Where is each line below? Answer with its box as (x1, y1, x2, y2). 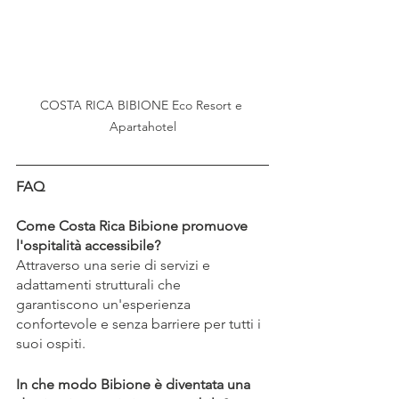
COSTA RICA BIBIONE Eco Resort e (39, 96, 246, 113)
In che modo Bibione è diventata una (16, 375, 254, 393)
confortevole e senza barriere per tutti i (16, 314, 265, 332)
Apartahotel (109, 118, 176, 134)
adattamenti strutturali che (16, 275, 184, 293)
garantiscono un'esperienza (16, 295, 194, 313)
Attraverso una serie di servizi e (16, 256, 214, 273)
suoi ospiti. (16, 334, 85, 352)
